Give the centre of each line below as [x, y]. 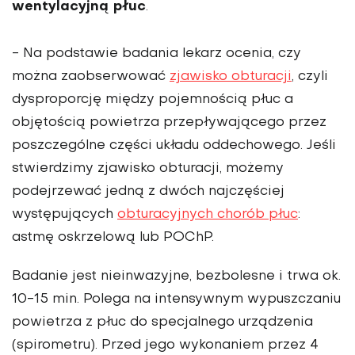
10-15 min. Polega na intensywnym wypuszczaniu [176, 300]
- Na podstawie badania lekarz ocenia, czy [157, 54]
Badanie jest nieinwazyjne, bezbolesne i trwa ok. [176, 277]
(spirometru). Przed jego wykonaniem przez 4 [165, 346]
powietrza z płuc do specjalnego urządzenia [162, 323]
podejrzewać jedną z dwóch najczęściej [148, 192]
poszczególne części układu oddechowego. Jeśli [174, 146]
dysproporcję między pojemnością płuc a [153, 100]
